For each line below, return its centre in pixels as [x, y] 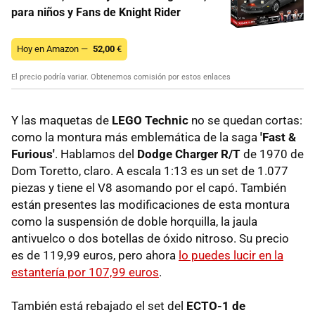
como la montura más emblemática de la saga [134, 137]
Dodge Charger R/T [189, 154]
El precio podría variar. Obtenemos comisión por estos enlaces [121, 77]
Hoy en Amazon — [53, 49]
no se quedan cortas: [245, 120]
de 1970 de [274, 154]
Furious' [33, 154]
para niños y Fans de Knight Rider [96, 12]
